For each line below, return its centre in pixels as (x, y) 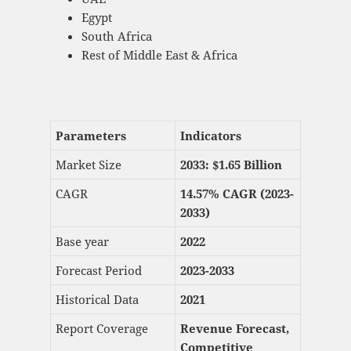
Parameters (90, 136)
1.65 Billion (250, 165)
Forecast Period (98, 271)
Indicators (210, 136)
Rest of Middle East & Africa (159, 55)
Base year (82, 242)
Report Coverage (101, 329)
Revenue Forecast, (234, 329)
